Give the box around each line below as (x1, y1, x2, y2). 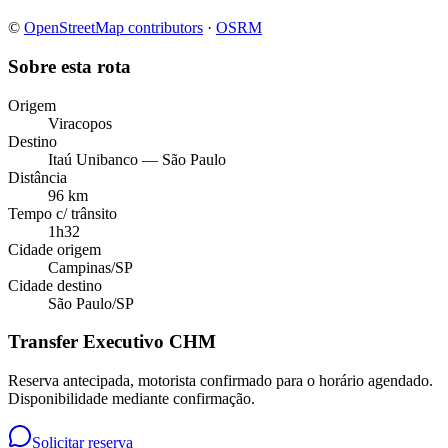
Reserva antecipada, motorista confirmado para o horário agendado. (8, 372, 433, 390)
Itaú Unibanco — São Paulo (48, 150, 226, 168)
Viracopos (48, 114, 112, 132)
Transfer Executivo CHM (8, 331, 216, 353)
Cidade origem (8, 240, 101, 258)
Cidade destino (8, 276, 102, 294)
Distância (8, 168, 67, 186)
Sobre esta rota (8, 55, 131, 77)
